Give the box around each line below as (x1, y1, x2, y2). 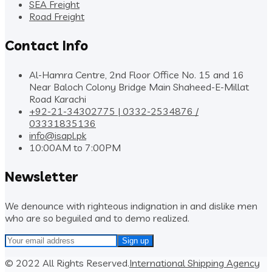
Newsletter (5, 168, 78, 185)
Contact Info (5, 36, 88, 54)
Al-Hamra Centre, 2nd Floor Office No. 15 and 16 (29, 68, 244, 81)
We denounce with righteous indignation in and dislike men (5, 199, 257, 212)
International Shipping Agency (129, 256, 260, 269)
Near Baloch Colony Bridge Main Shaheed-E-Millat (29, 80, 249, 93)
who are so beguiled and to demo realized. (5, 211, 189, 224)
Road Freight (29, 10, 84, 22)
